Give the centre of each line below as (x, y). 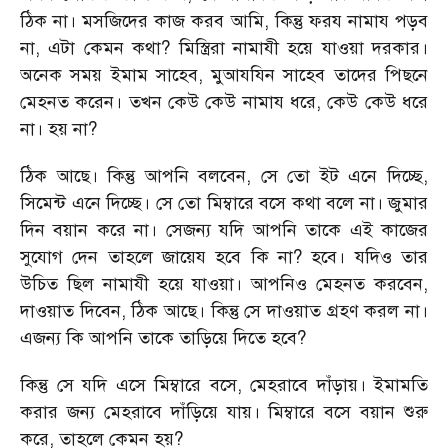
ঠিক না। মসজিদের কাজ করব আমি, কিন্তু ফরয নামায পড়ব (224, 21)
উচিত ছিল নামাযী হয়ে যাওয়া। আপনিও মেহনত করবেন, (224, 284)
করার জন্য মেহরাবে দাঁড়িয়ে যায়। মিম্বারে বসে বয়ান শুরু (224, 412)
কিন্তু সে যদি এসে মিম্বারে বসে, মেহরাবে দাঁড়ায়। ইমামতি (224, 385)
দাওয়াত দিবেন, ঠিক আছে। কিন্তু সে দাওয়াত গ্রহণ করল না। (224, 311)
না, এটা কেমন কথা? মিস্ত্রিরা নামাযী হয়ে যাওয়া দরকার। (224, 48)
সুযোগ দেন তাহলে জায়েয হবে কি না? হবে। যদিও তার (224, 257)
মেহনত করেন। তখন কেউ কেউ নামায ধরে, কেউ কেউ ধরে (224, 102)
